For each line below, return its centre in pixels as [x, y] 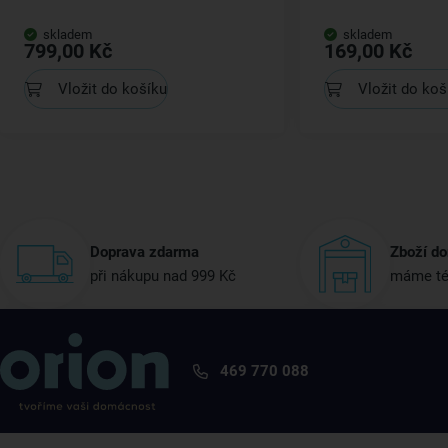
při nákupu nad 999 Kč [163, 276]
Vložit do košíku [112, 88]
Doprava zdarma [144, 252]
